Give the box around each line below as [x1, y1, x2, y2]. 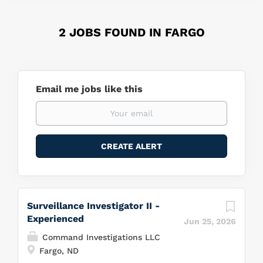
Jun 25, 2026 [184, 217, 236, 226]
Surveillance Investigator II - [27, 200, 160, 211]
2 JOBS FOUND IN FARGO [58, 25, 205, 39]
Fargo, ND [36, 246, 79, 255]
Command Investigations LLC [39, 232, 160, 242]
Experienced [27, 213, 84, 224]
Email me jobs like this [36, 83, 143, 95]
